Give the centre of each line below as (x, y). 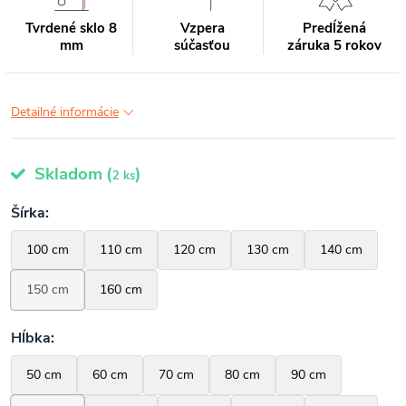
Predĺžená (334, 28)
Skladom (66, 174)
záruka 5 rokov (334, 45)
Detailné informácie (65, 112)
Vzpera (202, 28)
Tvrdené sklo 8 (72, 28)
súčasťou (203, 45)
